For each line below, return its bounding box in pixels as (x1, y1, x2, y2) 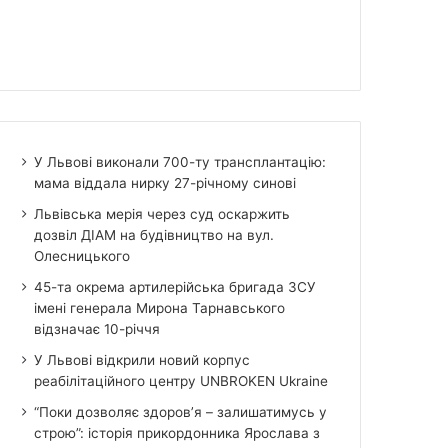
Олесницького (34, 247, 131, 264)
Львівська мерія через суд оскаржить (34, 205, 291, 222)
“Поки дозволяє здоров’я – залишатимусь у (34, 403, 328, 420)
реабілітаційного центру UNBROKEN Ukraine (34, 372, 329, 389)
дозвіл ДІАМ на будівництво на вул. (34, 226, 275, 243)
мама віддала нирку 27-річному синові (34, 174, 297, 191)
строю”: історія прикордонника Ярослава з (34, 424, 321, 441)
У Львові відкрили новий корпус (34, 351, 251, 368)
